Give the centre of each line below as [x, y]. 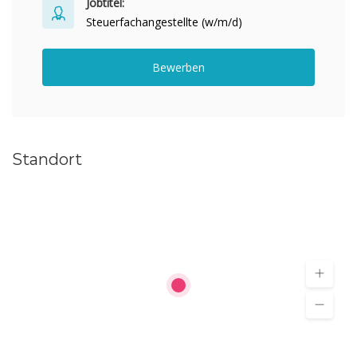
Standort [47, 159]
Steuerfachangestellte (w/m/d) [164, 22]
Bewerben [178, 67]
